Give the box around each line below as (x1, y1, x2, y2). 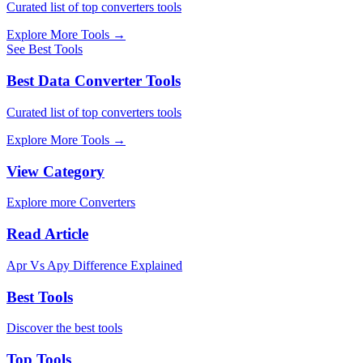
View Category (6, 162, 105, 180)
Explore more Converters (6, 195, 135, 210)
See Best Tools (6, 42, 83, 57)
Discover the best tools (6, 321, 122, 335)
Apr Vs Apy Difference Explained (6, 258, 182, 272)
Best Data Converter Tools (6, 72, 181, 90)
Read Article (6, 225, 88, 243)
